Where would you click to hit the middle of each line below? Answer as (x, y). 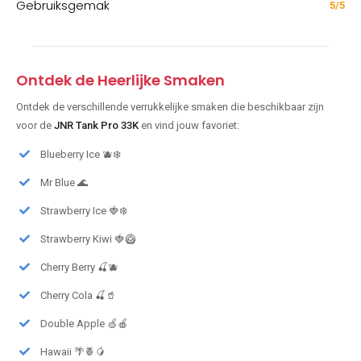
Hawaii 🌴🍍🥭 (73, 352)
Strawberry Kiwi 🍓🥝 (88, 239)
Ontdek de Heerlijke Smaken (120, 81)
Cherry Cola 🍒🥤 (78, 296)
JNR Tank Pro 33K (96, 126)
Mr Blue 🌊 (64, 183)
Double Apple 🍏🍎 (84, 324)
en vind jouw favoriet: (189, 126)
